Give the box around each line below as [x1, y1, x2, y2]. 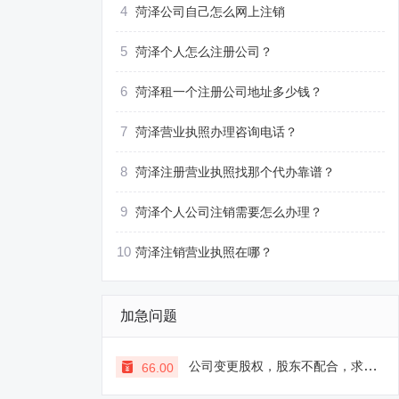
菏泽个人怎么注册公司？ [135, 45, 273, 59]
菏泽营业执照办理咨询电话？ [135, 125, 297, 139]
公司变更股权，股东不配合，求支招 [189, 359, 363, 373]
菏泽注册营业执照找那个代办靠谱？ [135, 165, 335, 179]
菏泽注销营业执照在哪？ [135, 245, 273, 259]
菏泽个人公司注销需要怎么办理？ [135, 205, 322, 219]
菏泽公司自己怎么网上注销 [135, 4, 285, 19]
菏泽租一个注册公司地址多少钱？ [135, 85, 322, 99]
